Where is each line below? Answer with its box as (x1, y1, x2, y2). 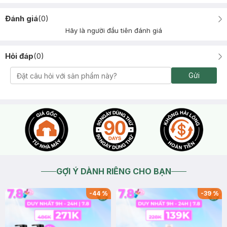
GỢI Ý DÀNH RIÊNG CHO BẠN (56, 166, 171, 176)
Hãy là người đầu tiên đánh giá (65, 26, 162, 34)
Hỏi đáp (5, 51, 33, 61)
